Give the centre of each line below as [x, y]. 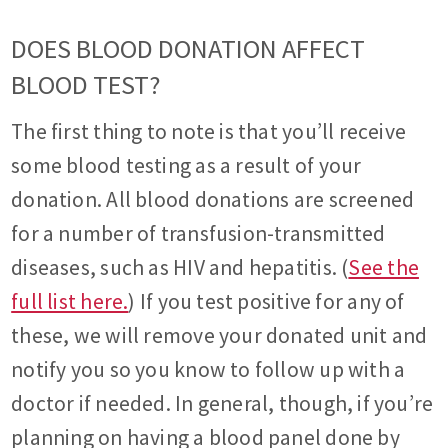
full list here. [70, 302]
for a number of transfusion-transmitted [198, 234]
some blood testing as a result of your [186, 166]
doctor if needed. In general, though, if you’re [222, 404]
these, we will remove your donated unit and [219, 336]
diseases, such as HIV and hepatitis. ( [180, 268]
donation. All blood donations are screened [213, 200]
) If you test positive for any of [266, 302]
